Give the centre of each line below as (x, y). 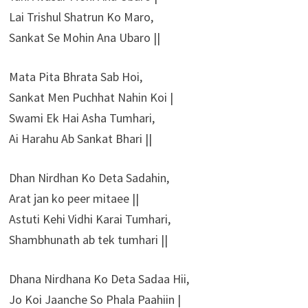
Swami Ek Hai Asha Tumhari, (81, 118)
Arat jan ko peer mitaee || (74, 198)
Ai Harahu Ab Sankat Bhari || (80, 138)
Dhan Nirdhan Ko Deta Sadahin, (89, 177)
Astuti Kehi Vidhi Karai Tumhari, (89, 219)
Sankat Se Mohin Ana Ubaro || (84, 37)
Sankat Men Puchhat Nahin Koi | (91, 97)
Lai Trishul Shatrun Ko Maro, (81, 16)
